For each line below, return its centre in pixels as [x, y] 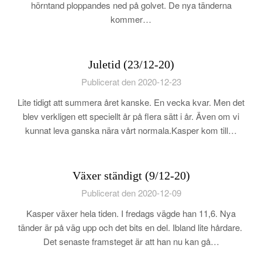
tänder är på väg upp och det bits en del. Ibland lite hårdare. [131, 227]
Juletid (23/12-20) [131, 64]
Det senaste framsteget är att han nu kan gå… [131, 241]
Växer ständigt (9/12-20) [131, 175]
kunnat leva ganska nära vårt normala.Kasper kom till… [131, 130]
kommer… [131, 19]
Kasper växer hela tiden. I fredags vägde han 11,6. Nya [131, 213]
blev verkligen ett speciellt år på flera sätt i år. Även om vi [131, 116]
